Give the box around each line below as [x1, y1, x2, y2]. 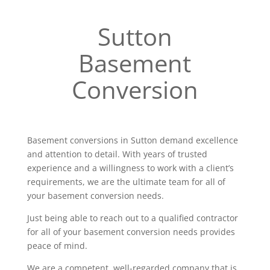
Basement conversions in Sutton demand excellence [27, 134, 238, 146]
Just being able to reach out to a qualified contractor [27, 212, 238, 224]
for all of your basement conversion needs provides [27, 226, 235, 237]
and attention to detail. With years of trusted [27, 148, 207, 160]
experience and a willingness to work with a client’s [27, 162, 234, 174]
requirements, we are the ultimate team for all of [27, 176, 225, 187]
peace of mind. [27, 240, 87, 251]
